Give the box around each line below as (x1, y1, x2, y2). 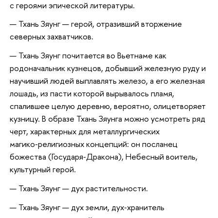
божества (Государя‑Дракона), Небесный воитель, (10, 151, 198, 163)
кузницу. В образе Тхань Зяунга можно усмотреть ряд (10, 113, 205, 125)
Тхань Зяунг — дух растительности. (18, 182, 148, 194)
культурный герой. (10, 163, 76, 175)
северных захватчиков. (10, 31, 93, 42)
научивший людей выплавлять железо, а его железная (10, 75, 205, 87)
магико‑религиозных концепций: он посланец (10, 138, 178, 150)
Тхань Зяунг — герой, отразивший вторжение (18, 18, 182, 30)
